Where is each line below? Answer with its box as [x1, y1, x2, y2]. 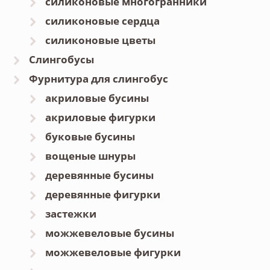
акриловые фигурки [45, 110, 156, 125]
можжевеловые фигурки [45, 245, 181, 260]
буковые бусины [45, 130, 136, 144]
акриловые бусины [45, 91, 149, 105]
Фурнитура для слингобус [28, 72, 168, 86]
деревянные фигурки [45, 187, 161, 202]
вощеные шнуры [45, 149, 136, 163]
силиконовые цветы [45, 33, 156, 48]
